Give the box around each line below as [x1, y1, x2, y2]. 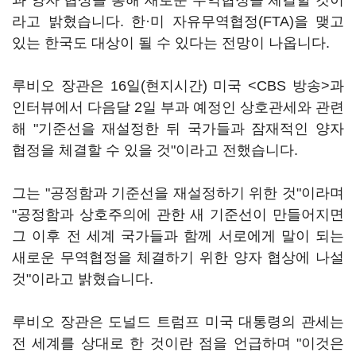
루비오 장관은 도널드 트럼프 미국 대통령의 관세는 [12, 314, 344, 330]
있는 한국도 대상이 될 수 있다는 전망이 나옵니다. [12, 35, 330, 51]
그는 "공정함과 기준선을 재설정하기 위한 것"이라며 [12, 185, 344, 201]
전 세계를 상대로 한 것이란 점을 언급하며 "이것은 [12, 335, 344, 351]
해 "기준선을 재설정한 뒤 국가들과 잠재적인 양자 [12, 121, 344, 137]
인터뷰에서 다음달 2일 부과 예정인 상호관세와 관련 [12, 99, 344, 115]
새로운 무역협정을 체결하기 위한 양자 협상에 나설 [12, 250, 344, 265]
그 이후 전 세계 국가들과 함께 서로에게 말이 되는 [12, 228, 344, 244]
